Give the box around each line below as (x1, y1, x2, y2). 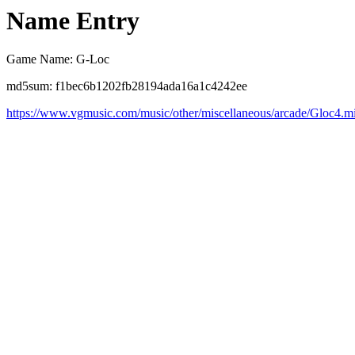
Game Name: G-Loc (6, 52, 109, 67)
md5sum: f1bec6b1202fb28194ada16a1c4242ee (6, 79, 247, 94)
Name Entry (6, 6, 139, 35)
